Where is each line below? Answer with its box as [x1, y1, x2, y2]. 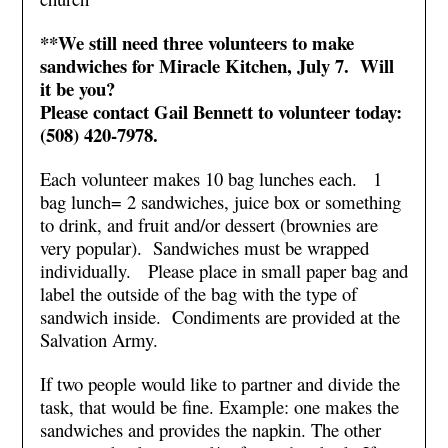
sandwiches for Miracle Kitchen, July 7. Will [39, 52, 394, 79]
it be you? [39, 75, 121, 102]
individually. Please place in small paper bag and [39, 258, 408, 283]
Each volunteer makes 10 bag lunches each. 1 [39, 166, 382, 191]
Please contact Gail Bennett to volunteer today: [39, 98, 408, 125]
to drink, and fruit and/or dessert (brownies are [39, 212, 378, 237]
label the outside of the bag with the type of [39, 281, 357, 306]
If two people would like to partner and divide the [39, 371, 400, 396]
